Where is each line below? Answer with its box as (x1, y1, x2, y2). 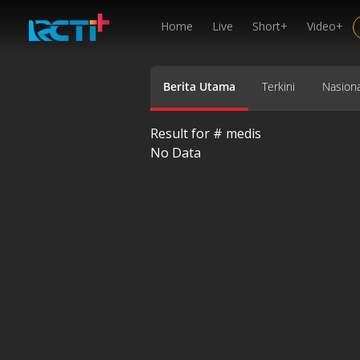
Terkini (262, 78, 296, 94)
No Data (150, 143, 201, 162)
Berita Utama (163, 78, 235, 94)
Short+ (252, 18, 288, 34)
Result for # (150, 124, 226, 142)
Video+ (307, 18, 343, 34)
